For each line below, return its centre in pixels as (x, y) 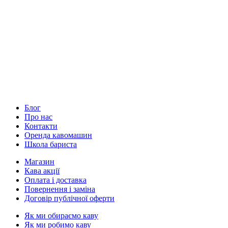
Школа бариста (51, 144)
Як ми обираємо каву (61, 215)
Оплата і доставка (55, 180)
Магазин (39, 161)
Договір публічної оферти (69, 198)
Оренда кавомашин (58, 135)
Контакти (41, 126)
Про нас (38, 117)
